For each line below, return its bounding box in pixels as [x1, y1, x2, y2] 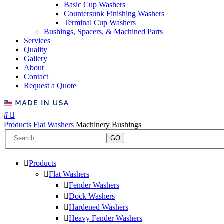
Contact [24, 72, 48, 81]
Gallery [24, 54, 47, 63]
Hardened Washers [69, 203, 128, 212]
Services [24, 36, 50, 45]
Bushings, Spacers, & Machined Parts [44, 27, 163, 36]
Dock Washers [69, 192, 115, 201]
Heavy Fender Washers [69, 214, 142, 223]
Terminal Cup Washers [64, 18, 136, 27]
